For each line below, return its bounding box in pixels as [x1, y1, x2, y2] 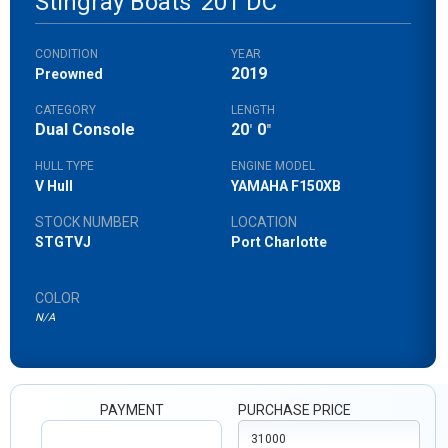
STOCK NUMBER [35, 214, 139, 230]
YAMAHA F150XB [230, 178, 341, 194]
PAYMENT [99, 402, 164, 418]
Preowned [35, 66, 103, 82]
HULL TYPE [35, 159, 94, 173]
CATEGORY [35, 103, 96, 117]
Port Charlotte [230, 234, 327, 250]
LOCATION [230, 214, 297, 230]
